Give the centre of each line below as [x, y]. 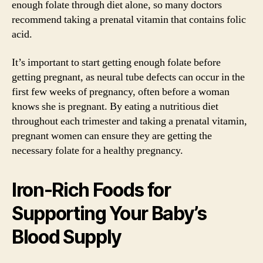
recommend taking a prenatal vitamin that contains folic [129, 20]
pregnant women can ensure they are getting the [112, 136]
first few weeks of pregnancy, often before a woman [121, 92]
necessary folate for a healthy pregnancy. [97, 150]
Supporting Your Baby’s [109, 213]
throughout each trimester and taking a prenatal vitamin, [129, 121]
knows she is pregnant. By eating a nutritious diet [115, 106]
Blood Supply [67, 237]
